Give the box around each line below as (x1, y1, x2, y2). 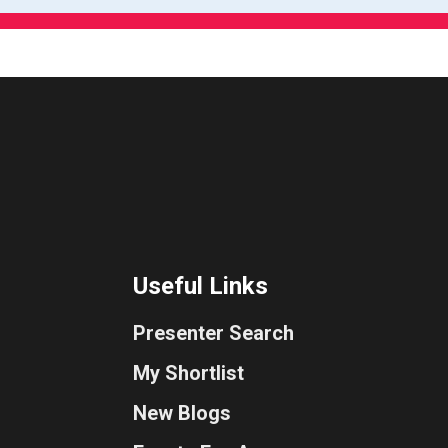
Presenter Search (132, 321, 294, 346)
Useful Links (132, 272, 268, 301)
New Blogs (132, 401, 231, 426)
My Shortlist (132, 361, 244, 386)
